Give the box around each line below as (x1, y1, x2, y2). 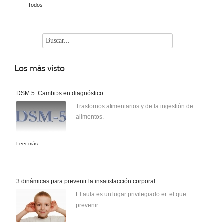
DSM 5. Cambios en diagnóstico (16, 90, 103, 97)
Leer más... (16, 141, 42, 147)
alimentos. (76, 113, 104, 121)
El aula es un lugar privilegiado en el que (76, 191, 186, 198)
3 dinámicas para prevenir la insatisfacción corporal (16, 178, 155, 185)
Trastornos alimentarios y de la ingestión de (76, 103, 193, 110)
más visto (27, 63, 65, 74)
